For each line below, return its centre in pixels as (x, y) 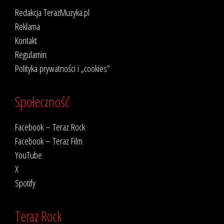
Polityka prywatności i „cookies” (62, 68)
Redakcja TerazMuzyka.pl (52, 12)
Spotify (25, 183)
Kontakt (26, 40)
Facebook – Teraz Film (49, 141)
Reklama (27, 26)
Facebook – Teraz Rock (50, 127)
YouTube (28, 155)
